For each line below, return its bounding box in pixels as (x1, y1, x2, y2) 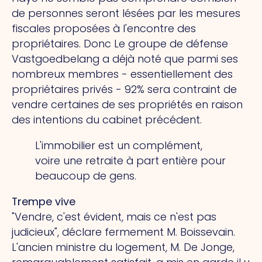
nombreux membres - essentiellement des (12, 67, 233, 82)
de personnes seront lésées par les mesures (12, 6, 240, 21)
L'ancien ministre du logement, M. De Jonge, (12, 239, 235, 254)
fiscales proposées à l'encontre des (12, 21, 196, 36)
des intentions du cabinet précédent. (12, 112, 202, 127)
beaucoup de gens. (35, 168, 136, 184)
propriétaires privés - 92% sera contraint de (12, 82, 237, 97)
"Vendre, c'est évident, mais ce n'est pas (12, 209, 216, 224)
